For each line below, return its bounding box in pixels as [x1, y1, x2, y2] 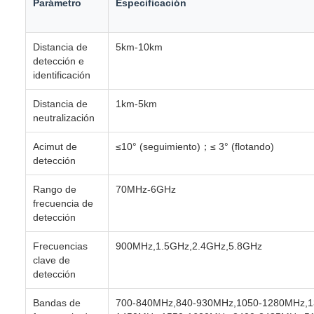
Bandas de [33, 297, 81, 309]
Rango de [33, 184, 76, 196]
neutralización [33, 112, 95, 124]
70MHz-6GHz [116, 184, 176, 196]
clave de [33, 254, 70, 266]
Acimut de [33, 141, 77, 153]
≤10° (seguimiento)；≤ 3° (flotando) [116, 141, 274, 153]
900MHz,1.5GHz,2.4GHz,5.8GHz [116, 240, 262, 252]
